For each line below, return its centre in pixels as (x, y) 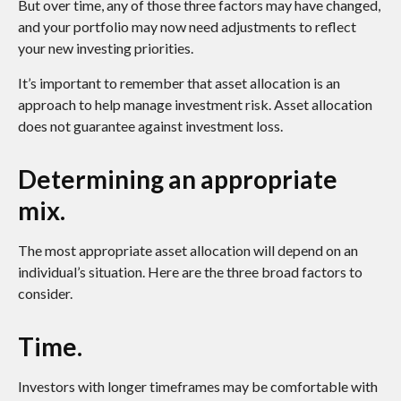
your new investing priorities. (106, 48)
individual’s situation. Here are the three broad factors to (190, 272)
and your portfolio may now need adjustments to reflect (187, 27)
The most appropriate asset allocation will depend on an (188, 251)
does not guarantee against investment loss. (150, 126)
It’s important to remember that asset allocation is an (179, 83)
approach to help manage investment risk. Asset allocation (195, 105)
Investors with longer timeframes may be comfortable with (198, 387)
